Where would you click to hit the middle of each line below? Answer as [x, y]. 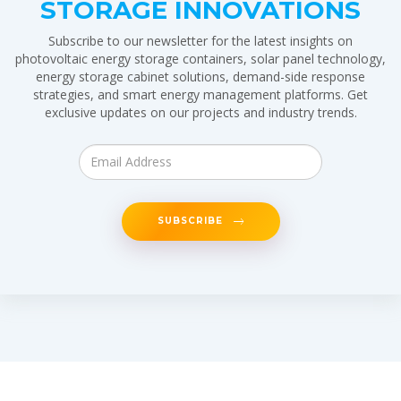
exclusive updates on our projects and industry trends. [200, 112]
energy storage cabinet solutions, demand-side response [200, 76]
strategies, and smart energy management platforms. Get [200, 94]
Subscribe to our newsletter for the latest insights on [200, 40]
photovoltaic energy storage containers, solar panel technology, [200, 58]
